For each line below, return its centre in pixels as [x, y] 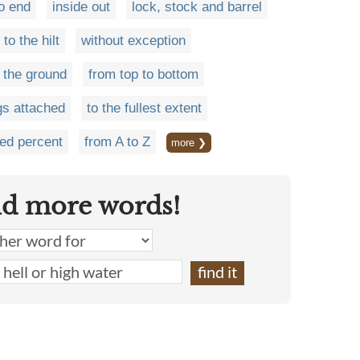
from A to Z [117, 142]
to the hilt [32, 41]
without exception [133, 41]
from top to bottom [143, 74]
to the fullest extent [144, 108]
